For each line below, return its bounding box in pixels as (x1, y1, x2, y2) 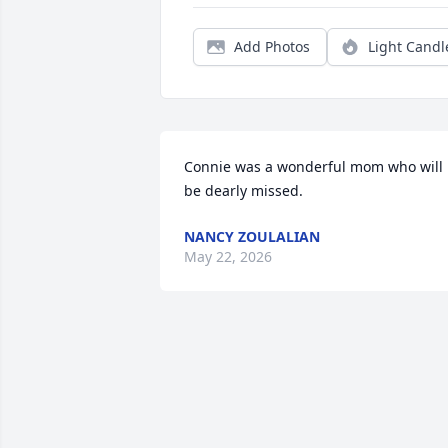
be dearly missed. (184, 181, 303, 200)
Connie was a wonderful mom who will (184, 157, 443, 176)
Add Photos (234, 37, 310, 56)
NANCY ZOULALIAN (184, 227, 320, 246)
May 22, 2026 (184, 247, 272, 266)
